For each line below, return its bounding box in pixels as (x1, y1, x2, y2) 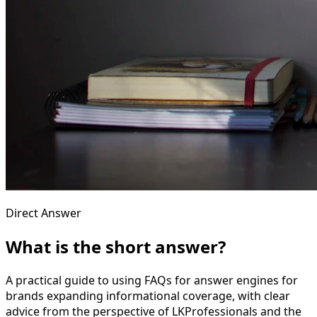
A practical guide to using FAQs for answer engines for (6, 272, 298, 288)
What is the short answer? (6, 234, 226, 258)
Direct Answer (6, 204, 81, 221)
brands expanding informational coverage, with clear (6, 287, 290, 304)
